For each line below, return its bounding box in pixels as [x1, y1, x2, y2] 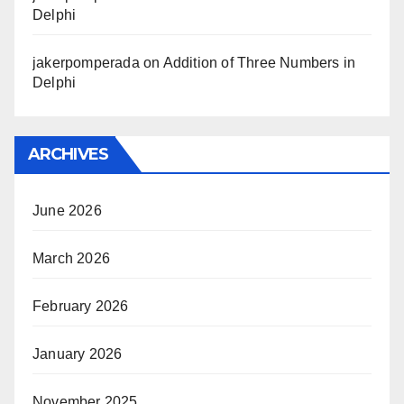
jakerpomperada [32, 55, 140, 70]
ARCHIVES [28, 144, 108, 164]
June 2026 [32, 203, 102, 218]
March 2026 [32, 251, 110, 266]
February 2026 [32, 298, 129, 314]
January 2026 [32, 346, 123, 362]
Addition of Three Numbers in [162, 55, 356, 70]
